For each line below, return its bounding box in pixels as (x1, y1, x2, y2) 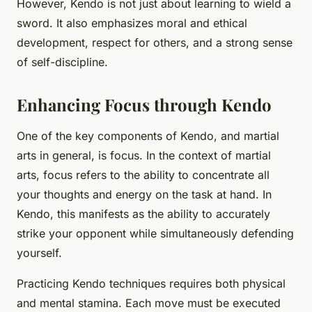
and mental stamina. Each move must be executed (17, 296, 281, 311)
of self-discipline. (17, 55, 108, 70)
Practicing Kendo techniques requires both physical (17, 276, 286, 291)
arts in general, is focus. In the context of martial (17, 148, 271, 163)
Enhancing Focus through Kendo (17, 93, 272, 116)
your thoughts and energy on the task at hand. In (17, 187, 272, 202)
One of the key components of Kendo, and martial (17, 129, 279, 143)
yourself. (17, 246, 62, 260)
